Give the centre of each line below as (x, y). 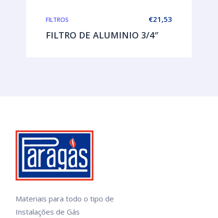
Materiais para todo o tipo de (64, 198)
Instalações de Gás (47, 211)
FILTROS (57, 19)
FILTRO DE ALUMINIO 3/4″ (102, 35)
